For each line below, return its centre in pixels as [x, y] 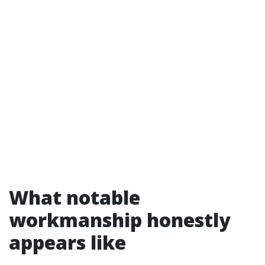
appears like [67, 242]
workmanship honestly [120, 220]
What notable [75, 197]
